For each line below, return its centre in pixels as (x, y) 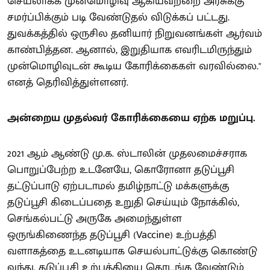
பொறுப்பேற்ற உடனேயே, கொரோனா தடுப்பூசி (121, 170)
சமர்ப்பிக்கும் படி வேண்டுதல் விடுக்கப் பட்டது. (118, 17)
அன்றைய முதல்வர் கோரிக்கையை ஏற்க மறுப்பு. (131, 118)
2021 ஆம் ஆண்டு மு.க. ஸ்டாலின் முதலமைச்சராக (127, 153)
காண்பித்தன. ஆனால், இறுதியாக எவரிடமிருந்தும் (130, 50)
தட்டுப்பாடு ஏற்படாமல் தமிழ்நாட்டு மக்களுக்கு (118, 186)
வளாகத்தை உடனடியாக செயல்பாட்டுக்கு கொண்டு (132, 251)
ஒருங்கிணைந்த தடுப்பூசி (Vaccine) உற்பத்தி (112, 235)
